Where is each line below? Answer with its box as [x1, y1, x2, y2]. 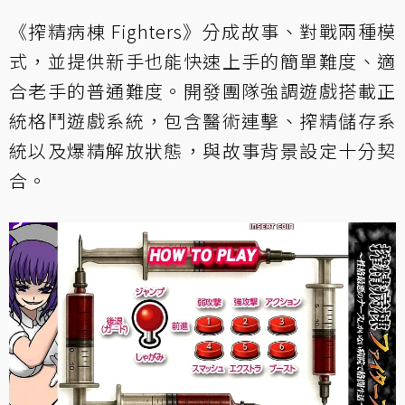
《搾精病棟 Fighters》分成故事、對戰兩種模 [9, 18, 396, 44]
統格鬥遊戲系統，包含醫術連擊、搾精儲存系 [9, 108, 396, 134]
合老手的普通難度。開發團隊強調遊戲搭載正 [9, 78, 396, 104]
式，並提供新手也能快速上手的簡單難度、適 [9, 48, 396, 74]
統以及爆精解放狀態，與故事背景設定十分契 [9, 137, 396, 164]
